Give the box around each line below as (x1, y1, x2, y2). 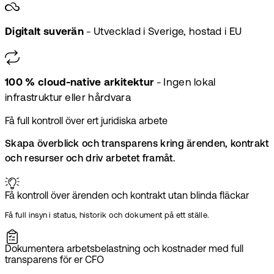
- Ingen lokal (154, 78, 216, 89)
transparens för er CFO (5, 256, 104, 266)
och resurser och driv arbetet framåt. (5, 154, 176, 165)
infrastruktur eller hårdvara (5, 93, 131, 104)
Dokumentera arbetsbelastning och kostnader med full (5, 245, 243, 255)
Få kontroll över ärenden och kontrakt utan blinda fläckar (5, 191, 249, 202)
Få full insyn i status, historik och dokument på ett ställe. (5, 212, 210, 220)
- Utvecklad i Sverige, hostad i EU (84, 27, 242, 38)
